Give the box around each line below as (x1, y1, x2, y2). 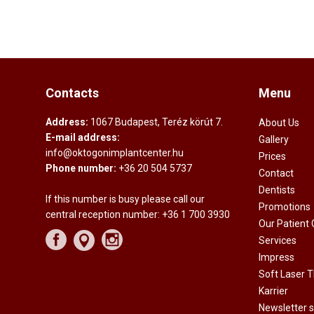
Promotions (258, 201, 310, 213)
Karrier (258, 285, 288, 297)
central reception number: (46, 209, 163, 221)
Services (258, 235, 296, 247)
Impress (258, 252, 294, 264)
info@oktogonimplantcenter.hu (46, 147, 184, 159)
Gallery (258, 134, 289, 146)
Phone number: (46, 163, 117, 175)
